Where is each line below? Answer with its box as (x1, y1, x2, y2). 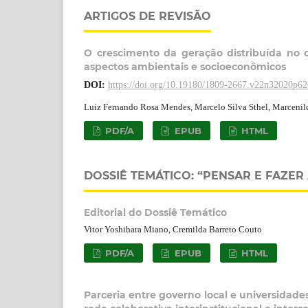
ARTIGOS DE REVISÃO (84, 9, 211, 23)
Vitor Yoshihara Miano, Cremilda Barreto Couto (84, 223, 262, 234)
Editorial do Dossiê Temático (84, 206, 227, 219)
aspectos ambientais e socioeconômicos (84, 60, 286, 73)
